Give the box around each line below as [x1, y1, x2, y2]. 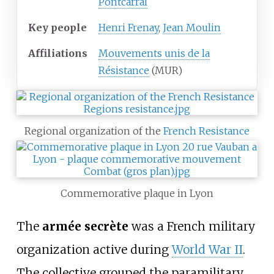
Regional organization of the [24, 124, 163, 137]
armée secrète [42, 219, 128, 234]
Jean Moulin [163, 21, 221, 34]
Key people [28, 21, 87, 34]
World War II [171, 242, 243, 257]
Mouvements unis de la [98, 46, 210, 59]
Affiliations [28, 46, 87, 59]
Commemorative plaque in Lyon [61, 187, 213, 199]
